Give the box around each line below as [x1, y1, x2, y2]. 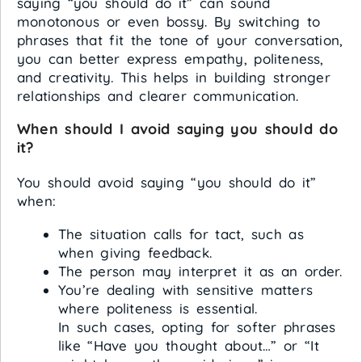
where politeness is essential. [58, 300, 258, 318]
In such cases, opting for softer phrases [58, 318, 336, 336]
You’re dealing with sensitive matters [58, 281, 314, 299]
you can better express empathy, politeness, [17, 50, 324, 68]
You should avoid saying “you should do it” [17, 174, 317, 192]
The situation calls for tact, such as [58, 225, 304, 243]
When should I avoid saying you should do [17, 120, 338, 139]
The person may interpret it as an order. [58, 263, 342, 280]
